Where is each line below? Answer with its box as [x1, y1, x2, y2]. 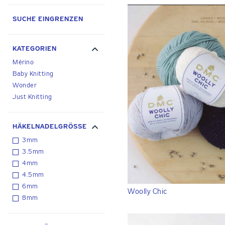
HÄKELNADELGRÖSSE [13, 124, 82, 131]
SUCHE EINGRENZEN [13, 16, 83, 23]
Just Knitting [13, 94, 52, 101]
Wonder [13, 82, 36, 89]
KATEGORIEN [13, 46, 57, 53]
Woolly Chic [128, 187, 167, 195]
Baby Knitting [13, 71, 54, 78]
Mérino [13, 59, 34, 66]
